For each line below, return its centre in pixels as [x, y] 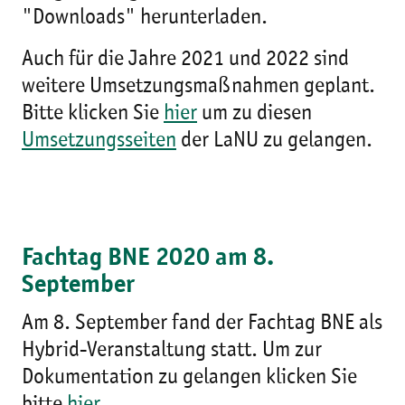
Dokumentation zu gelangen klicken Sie [189, 378]
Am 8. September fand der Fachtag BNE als [202, 324]
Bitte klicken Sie [93, 114]
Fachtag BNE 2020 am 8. [148, 259]
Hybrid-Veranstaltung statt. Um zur [172, 351]
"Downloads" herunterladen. [145, 18]
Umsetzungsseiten [99, 141]
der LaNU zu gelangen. [274, 141]
